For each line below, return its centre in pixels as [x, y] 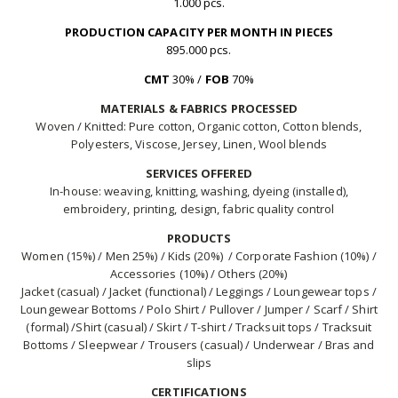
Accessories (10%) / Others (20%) [199, 274]
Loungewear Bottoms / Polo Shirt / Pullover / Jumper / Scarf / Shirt [199, 310]
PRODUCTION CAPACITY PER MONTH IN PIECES [199, 32]
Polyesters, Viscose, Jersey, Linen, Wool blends [199, 144]
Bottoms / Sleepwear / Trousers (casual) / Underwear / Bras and [199, 345]
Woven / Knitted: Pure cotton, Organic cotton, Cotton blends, [199, 127]
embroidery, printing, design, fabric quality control [199, 209]
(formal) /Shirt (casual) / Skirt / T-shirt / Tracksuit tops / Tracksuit [199, 327]
